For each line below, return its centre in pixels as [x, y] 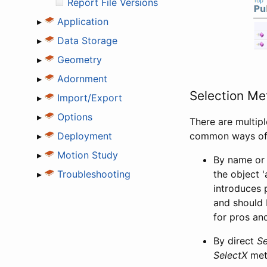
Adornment [82, 78]
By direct [235, 241]
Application [83, 21]
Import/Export [90, 97]
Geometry [80, 59]
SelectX [230, 255]
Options [75, 117]
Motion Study [88, 155]
